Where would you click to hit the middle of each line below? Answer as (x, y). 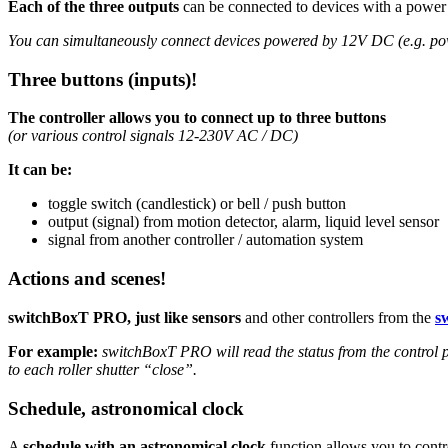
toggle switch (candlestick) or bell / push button (197, 204)
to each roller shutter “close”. (102, 369)
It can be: (40, 170)
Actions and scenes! (87, 279)
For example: (53, 351)
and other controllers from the (338, 317)
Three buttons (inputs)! (102, 79)
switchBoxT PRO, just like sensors (124, 317)
